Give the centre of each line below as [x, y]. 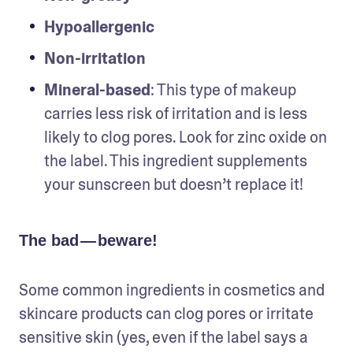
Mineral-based [97, 89]
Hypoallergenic [99, 26]
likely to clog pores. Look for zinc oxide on [186, 137]
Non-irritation [95, 58]
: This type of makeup [223, 89]
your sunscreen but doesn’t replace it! [174, 184]
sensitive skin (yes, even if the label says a [163, 337]
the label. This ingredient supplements [176, 160]
